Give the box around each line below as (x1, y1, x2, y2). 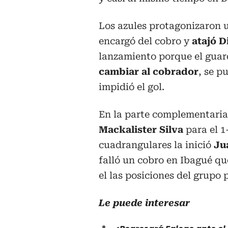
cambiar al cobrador (99, 66, 198, 77)
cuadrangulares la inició (99, 139, 214, 150)
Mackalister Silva (99, 124, 183, 135)
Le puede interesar (99, 197, 190, 208)
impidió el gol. (99, 81, 164, 92)
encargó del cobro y (99, 35, 192, 46)
